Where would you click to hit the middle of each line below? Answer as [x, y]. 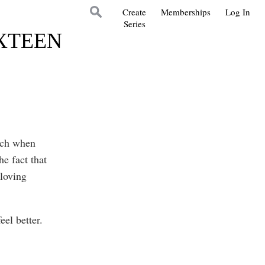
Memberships [186, 12]
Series [134, 24]
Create [134, 12]
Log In [238, 12]
